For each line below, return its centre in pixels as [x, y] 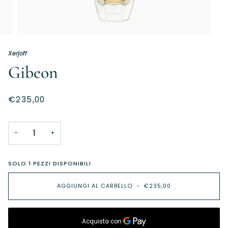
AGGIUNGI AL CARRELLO [95, 186]
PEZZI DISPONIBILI [61, 163]
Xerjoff [18, 53]
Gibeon [33, 72]
